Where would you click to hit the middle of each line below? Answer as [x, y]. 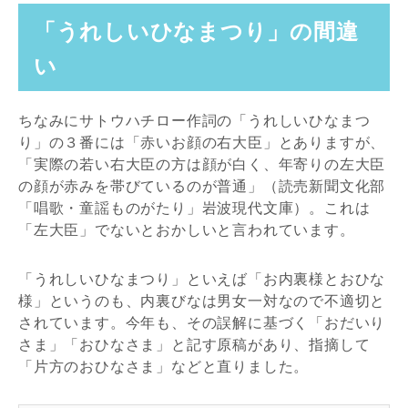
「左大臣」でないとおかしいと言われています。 [187, 230]
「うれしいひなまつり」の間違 [196, 30]
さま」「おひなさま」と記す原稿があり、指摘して [194, 345]
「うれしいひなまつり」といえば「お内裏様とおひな [202, 279]
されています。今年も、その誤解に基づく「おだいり [202, 323]
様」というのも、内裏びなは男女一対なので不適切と [202, 301]
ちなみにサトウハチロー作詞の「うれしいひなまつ [194, 121]
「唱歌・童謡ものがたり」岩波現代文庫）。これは [194, 208]
